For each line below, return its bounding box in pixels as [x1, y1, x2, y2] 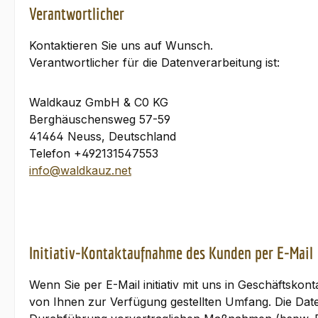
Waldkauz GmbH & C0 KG [29, 95, 168, 109]
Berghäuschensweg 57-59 [29, 112, 170, 126]
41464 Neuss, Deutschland [29, 129, 176, 143]
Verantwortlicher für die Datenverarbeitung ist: [29, 55, 280, 70]
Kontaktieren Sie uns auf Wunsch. [29, 38, 213, 53]
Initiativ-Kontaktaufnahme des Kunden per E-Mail [29, 243, 313, 263]
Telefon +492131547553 [29, 146, 158, 160]
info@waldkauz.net [29, 163, 131, 177]
